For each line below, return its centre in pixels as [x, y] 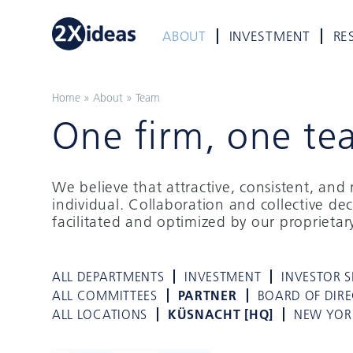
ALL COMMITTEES [105, 295]
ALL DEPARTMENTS [108, 277]
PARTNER [207, 295]
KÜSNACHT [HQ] [220, 314]
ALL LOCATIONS [100, 314]
